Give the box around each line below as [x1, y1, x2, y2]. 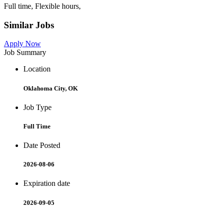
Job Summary [4, 48, 46, 57]
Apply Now [4, 39, 41, 48]
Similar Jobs [4, 19, 54, 30]
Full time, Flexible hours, [4, 1, 81, 10]
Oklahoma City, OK [23, 84, 78, 92]
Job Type [23, 103, 52, 111]
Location [23, 65, 51, 73]
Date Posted [23, 141, 60, 150]
